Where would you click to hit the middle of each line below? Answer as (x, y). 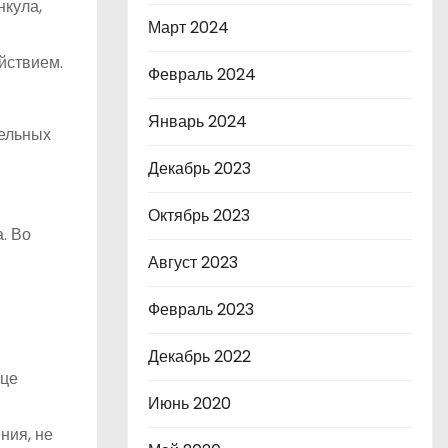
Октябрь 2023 (199, 215)
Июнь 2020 (189, 403)
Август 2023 (193, 262)
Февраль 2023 (201, 309)
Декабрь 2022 (199, 356)
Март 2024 (188, 27)
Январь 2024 (197, 121)
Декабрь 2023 (199, 168)
